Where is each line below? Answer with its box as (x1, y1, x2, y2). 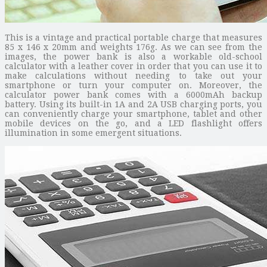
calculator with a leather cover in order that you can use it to (5, 61, 262, 71)
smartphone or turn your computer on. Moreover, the (5, 80, 262, 90)
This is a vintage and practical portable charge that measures (5, 32, 262, 42)
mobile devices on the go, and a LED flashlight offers (5, 118, 262, 128)
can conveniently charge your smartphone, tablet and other (5, 108, 262, 119)
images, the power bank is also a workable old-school (5, 51, 262, 61)
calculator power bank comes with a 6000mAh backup (5, 89, 262, 100)
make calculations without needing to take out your (5, 70, 262, 80)
